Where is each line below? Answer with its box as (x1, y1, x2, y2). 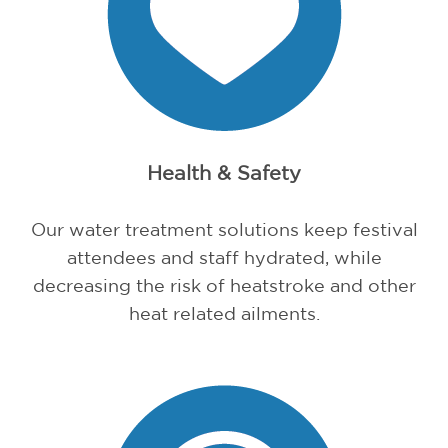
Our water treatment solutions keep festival (30, 219, 418, 240)
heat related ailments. (128, 303, 320, 324)
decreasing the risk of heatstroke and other (32, 275, 416, 296)
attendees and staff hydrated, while (66, 247, 382, 268)
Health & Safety (147, 161, 301, 185)
